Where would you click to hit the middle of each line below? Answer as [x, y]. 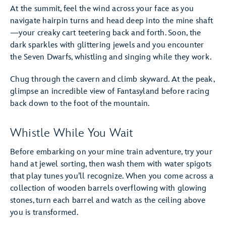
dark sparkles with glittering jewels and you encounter [107, 45]
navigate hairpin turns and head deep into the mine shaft [111, 21]
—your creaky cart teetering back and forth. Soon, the [106, 33]
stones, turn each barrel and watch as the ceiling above [108, 201]
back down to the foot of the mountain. [80, 104]
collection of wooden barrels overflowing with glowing [108, 188]
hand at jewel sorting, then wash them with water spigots [111, 164]
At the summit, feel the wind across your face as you [102, 9]
